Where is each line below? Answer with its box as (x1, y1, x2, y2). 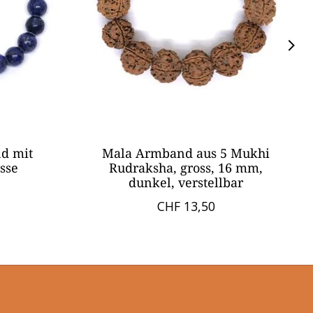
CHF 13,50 (156, 198, 215, 215)
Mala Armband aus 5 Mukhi (102, 145, 270, 162)
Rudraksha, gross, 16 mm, (109, 159, 263, 177)
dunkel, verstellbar (129, 174, 244, 191)
